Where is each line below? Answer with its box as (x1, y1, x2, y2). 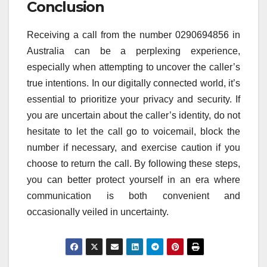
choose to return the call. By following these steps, (27, 159, 240, 169)
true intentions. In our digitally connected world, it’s (27, 78, 240, 89)
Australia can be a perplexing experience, (27, 46, 240, 57)
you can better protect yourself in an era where (27, 175, 240, 185)
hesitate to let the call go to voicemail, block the (27, 126, 240, 137)
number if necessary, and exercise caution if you (27, 142, 240, 153)
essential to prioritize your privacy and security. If (27, 94, 240, 105)
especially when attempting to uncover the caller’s (27, 62, 240, 73)
